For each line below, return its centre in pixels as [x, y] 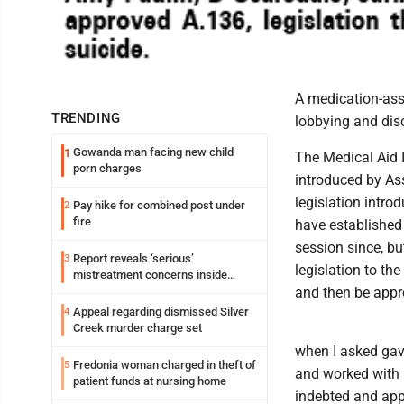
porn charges [107, 168]
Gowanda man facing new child [153, 151]
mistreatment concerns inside [150, 274]
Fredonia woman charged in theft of [165, 364]
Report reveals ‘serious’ [133, 258]
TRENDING [86, 118]
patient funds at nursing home [150, 381]
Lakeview [97, 290]
